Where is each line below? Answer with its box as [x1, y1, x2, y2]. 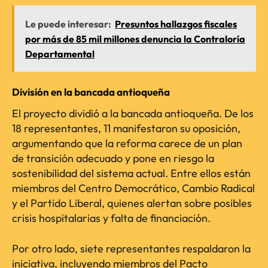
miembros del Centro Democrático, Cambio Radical [12, 181, 255, 196]
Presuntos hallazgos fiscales [115, 18, 237, 31]
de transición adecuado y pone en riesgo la [12, 151, 214, 166]
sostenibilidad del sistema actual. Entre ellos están [12, 166, 251, 181]
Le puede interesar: [25, 18, 111, 31]
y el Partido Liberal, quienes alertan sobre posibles [12, 196, 252, 211]
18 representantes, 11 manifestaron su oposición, [12, 121, 240, 136]
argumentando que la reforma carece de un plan [12, 136, 242, 151]
